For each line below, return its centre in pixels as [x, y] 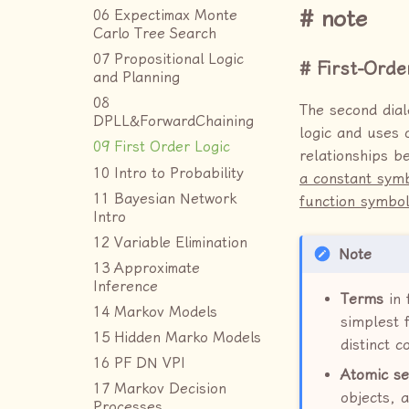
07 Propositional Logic [168, 60]
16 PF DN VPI [139, 364]
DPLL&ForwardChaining [173, 122]
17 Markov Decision [160, 389]
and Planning [136, 78]
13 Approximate [147, 268]
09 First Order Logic [162, 147]
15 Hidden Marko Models [177, 338]
